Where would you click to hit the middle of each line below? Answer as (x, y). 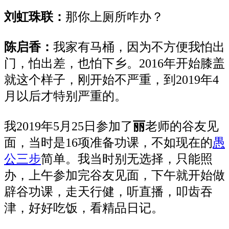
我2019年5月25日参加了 (68, 127)
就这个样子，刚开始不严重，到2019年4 (111, 80)
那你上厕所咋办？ (114, 17)
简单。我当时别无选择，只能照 (127, 159)
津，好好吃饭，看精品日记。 (84, 208)
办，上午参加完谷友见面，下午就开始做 (114, 176)
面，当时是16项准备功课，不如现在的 (108, 143)
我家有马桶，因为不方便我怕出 (139, 47)
